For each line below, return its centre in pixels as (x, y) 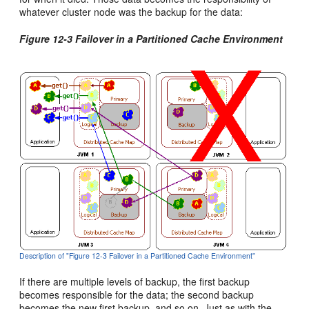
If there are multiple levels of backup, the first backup (135, 282)
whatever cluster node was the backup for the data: (131, 11)
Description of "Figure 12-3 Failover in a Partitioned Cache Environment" (138, 256)
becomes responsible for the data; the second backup (137, 295)
